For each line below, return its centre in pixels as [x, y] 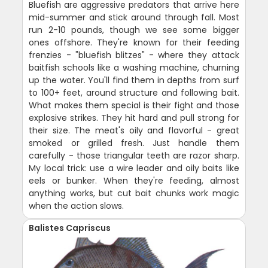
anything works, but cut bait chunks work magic [134, 194]
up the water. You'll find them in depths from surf [134, 80]
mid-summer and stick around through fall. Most [134, 18]
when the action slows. [77, 206]
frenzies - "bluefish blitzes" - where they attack [134, 55]
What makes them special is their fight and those [134, 106]
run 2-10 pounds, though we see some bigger [134, 30]
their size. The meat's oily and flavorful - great [134, 131]
